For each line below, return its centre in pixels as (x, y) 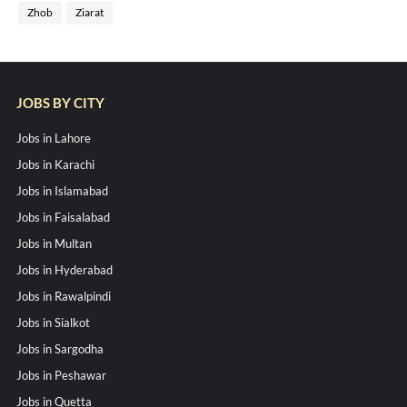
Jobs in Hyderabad (64, 270)
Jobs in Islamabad (62, 191)
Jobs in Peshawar (61, 376)
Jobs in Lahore (53, 139)
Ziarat (89, 13)
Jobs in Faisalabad (63, 218)
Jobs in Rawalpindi (63, 297)
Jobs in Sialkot (53, 323)
